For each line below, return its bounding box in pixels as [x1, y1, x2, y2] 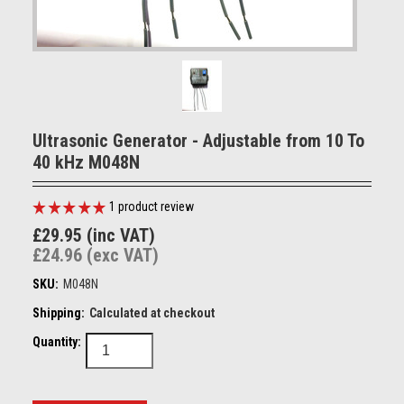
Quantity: [32, 335, 81, 349]
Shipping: [32, 306, 85, 320]
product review [115, 199, 194, 214]
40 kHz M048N [32, 151, 140, 173]
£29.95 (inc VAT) [32, 225, 155, 246]
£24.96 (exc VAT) [32, 244, 159, 266]
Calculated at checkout [88, 306, 215, 320]
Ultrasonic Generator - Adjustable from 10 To [32, 130, 364, 151]
